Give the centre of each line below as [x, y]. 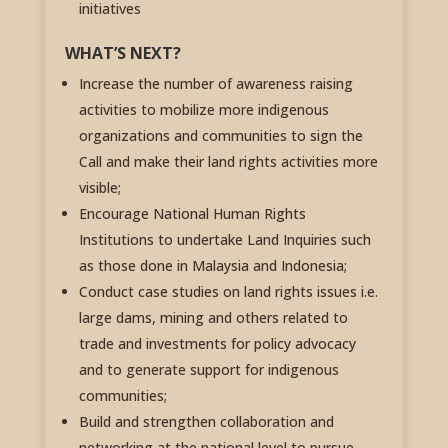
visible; [99, 188]
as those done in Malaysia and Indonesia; [212, 266]
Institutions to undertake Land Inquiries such [224, 240]
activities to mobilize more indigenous [203, 110]
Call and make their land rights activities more [228, 162]
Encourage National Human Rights [192, 214]
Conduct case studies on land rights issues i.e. [228, 292]
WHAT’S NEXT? [122, 53]
